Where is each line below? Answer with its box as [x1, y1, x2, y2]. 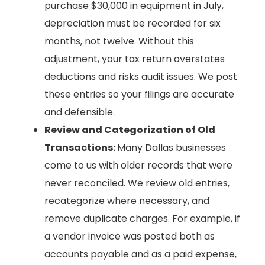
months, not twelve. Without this [44, 34, 194, 48]
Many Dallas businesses [117, 140, 226, 154]
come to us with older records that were [44, 158, 232, 172]
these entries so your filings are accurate [44, 87, 234, 101]
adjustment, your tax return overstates [44, 51, 225, 66]
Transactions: [44, 140, 117, 154]
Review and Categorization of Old [44, 122, 215, 137]
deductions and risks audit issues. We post [44, 69, 237, 83]
